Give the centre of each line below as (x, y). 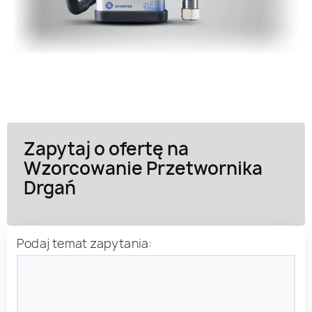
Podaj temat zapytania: (85, 243)
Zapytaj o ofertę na (106, 148)
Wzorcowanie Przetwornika (143, 168)
